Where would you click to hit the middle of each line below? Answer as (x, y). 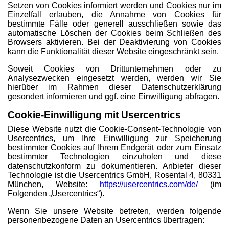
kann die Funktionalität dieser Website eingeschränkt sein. (113, 51)
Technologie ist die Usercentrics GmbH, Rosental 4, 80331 (114, 175)
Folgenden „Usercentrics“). (56, 193)
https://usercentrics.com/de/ (149, 184)
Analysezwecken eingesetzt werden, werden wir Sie (114, 78)
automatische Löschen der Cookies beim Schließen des (114, 33)
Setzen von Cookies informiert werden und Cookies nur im (114, 5)
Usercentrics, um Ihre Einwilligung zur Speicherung (114, 138)
